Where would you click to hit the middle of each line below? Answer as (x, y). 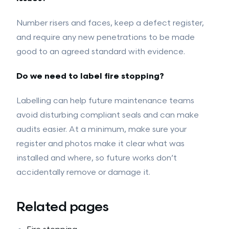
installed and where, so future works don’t (97, 158)
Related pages (63, 207)
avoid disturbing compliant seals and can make (108, 115)
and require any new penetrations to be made (106, 38)
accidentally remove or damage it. (83, 173)
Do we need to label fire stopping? (90, 76)
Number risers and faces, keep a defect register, (110, 23)
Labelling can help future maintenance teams (105, 101)
